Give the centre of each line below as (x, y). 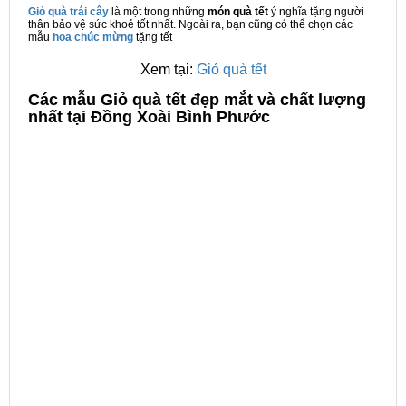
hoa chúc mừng (93, 37)
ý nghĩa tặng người (318, 12)
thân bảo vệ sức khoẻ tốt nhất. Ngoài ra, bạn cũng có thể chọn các (190, 24)
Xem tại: (168, 69)
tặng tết (153, 37)
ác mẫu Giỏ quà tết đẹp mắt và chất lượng (203, 100)
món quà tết (239, 12)
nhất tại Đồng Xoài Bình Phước (149, 117)
